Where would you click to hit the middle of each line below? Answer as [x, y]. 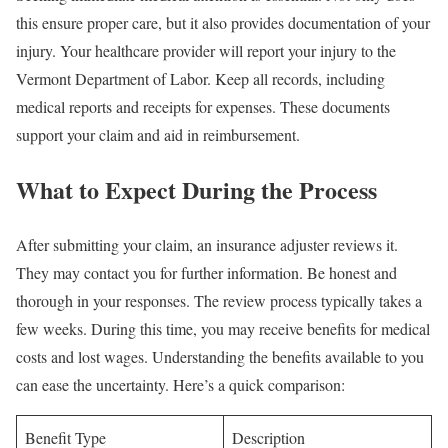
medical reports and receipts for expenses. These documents [203, 107]
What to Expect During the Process [196, 190]
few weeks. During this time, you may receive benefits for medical [223, 329]
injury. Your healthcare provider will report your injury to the [206, 51]
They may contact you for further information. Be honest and [206, 273]
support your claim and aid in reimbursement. [158, 135]
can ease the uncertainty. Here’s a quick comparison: [180, 385]
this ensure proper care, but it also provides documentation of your [223, 23]
